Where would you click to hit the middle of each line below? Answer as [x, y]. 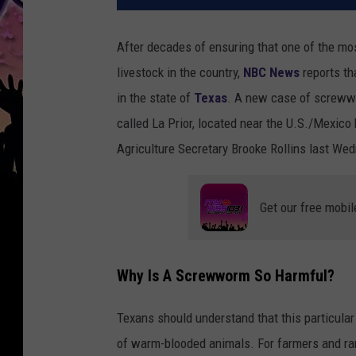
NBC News [273, 73]
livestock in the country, [180, 73]
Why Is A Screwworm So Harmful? [226, 276]
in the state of [154, 98]
